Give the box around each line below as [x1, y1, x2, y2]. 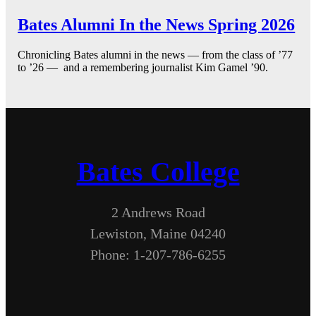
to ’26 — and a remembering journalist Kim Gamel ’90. [18, 61, 274, 73]
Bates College [76, 156, 240, 188]
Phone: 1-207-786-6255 [90, 247, 226, 263]
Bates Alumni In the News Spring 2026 [18, 15, 296, 34]
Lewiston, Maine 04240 [90, 226, 226, 242]
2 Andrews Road [111, 205, 205, 221]
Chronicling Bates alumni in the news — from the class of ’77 [18, 48, 293, 61]
